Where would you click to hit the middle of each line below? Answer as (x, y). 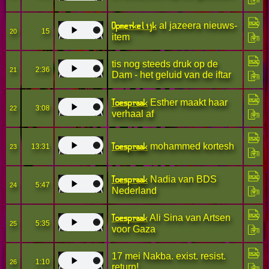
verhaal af (133, 114)
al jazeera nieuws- (197, 26)
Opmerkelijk (134, 26)
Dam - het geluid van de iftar (171, 75)
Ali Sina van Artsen (189, 218)
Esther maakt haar (188, 102)
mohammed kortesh (191, 146)
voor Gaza (134, 229)
